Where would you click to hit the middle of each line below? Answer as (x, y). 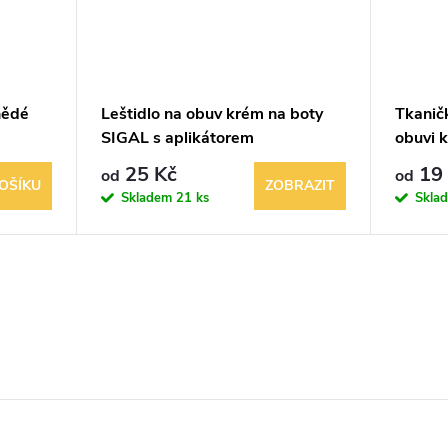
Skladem (148, 197)
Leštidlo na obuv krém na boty (211, 113)
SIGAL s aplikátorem (177, 137)
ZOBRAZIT (299, 185)
